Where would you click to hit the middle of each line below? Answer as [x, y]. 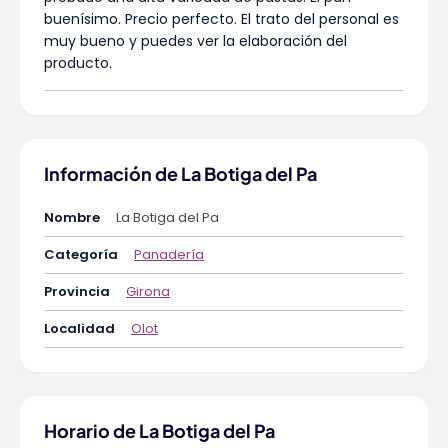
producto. [78, 63]
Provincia [77, 292]
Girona [148, 292]
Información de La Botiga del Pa [180, 174]
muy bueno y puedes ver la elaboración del [195, 41]
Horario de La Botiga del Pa [159, 431]
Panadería [169, 255]
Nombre [72, 218]
